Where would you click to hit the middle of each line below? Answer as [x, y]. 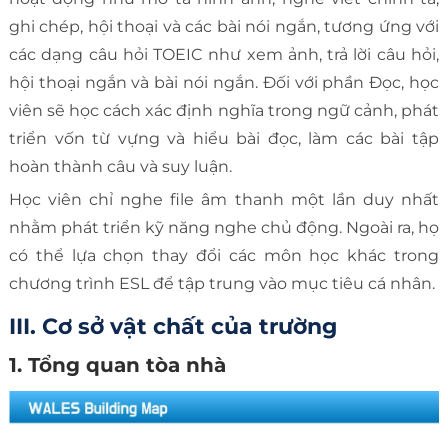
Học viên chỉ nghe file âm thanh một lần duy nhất [224, 199]
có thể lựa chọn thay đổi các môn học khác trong [224, 255]
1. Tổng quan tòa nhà [120, 364]
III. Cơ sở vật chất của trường [172, 326]
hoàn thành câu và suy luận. [120, 166]
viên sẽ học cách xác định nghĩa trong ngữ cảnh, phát [224, 110]
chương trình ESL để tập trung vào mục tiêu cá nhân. [223, 283]
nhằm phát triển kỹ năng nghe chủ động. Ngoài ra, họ [224, 227]
